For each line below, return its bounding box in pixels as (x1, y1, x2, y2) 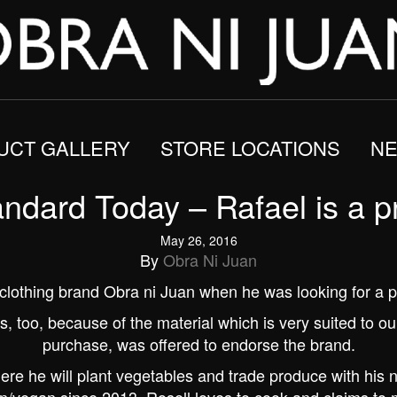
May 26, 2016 (160, 231, 237, 249)
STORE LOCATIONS (160, 134, 340, 161)
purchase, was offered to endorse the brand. (42, 332, 355, 355)
